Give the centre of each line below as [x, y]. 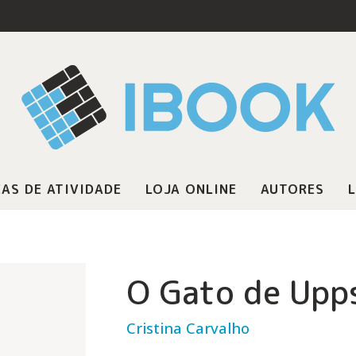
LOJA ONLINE [191, 189]
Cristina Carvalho [188, 328]
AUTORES [292, 189]
